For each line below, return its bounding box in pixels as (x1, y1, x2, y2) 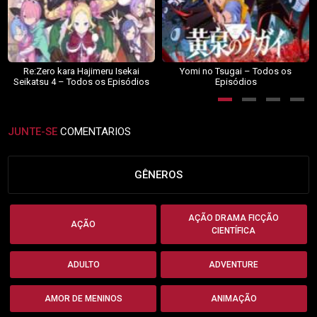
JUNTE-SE (8, 125, 58, 139)
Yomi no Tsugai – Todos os (180, 66, 292, 77)
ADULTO (67, 260, 100, 270)
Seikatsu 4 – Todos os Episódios (13, 76, 150, 88)
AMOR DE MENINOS (44, 294, 122, 304)
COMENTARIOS (57, 125, 132, 139)
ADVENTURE (209, 260, 259, 270)
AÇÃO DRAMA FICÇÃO (188, 213, 279, 224)
